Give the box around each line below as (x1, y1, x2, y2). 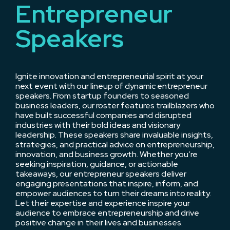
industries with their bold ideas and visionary (15, 120, 180, 130)
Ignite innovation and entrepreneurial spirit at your (15, 71, 203, 82)
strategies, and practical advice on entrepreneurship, (15, 139, 215, 150)
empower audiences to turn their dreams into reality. (15, 188, 211, 199)
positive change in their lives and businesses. (15, 217, 183, 228)
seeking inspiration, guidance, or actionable (15, 159, 178, 169)
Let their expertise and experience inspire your (15, 198, 190, 208)
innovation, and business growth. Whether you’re (15, 149, 198, 160)
